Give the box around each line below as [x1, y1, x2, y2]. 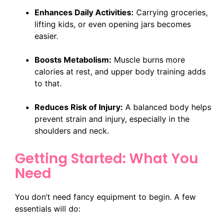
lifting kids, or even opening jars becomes [35, 19, 191, 29]
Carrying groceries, [134, 7, 208, 17]
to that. [35, 78, 62, 88]
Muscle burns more [111, 54, 185, 65]
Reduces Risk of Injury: [35, 102, 123, 112]
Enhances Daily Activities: [35, 7, 134, 17]
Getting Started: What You [15, 148, 198, 168]
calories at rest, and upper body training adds [35, 66, 206, 76]
